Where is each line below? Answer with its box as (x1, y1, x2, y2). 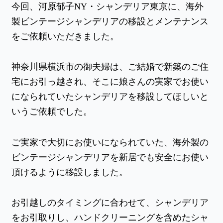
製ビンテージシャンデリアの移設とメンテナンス (11, 16, 209, 26)
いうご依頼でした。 (11, 107, 92, 117)
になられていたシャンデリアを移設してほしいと (11, 92, 209, 102)
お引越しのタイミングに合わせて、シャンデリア (11, 198, 209, 208)
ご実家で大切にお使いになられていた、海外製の (11, 137, 209, 147)
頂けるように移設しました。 (11, 167, 128, 177)
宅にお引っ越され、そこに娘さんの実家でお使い (11, 77, 209, 87)
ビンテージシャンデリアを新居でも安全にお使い (11, 152, 209, 162)
